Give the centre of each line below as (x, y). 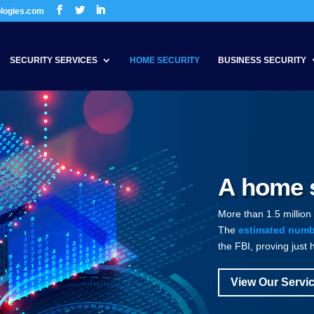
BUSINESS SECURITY (262, 60)
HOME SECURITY (165, 60)
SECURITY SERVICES (54, 60)
